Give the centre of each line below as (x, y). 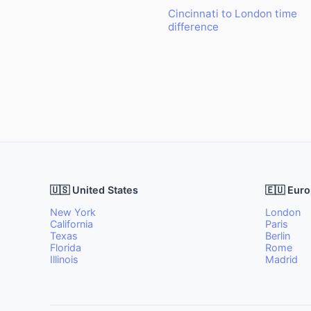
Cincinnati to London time (233, 14)
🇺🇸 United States (94, 190)
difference (193, 27)
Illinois (64, 259)
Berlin (278, 236)
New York (73, 212)
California (72, 224)
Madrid (281, 259)
